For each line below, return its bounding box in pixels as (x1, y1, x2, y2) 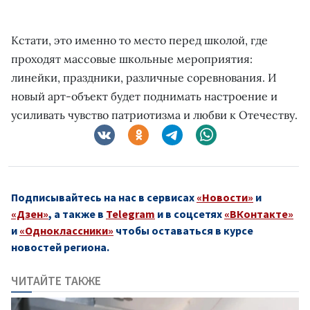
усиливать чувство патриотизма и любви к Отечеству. (11, 107, 298, 122)
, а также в (48, 206, 106, 221)
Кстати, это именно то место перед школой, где (11, 33, 268, 47)
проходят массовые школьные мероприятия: (11, 51, 253, 66)
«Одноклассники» (19, 223, 113, 237)
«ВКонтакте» (224, 206, 293, 221)
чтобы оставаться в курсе (113, 223, 253, 237)
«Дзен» (11, 206, 48, 221)
